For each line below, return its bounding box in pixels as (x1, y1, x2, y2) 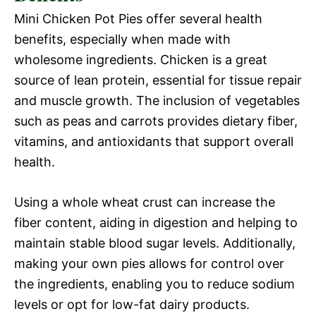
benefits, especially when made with (14, 32, 231, 47)
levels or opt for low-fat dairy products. (14, 297, 250, 312)
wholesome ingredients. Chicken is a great (14, 52, 267, 68)
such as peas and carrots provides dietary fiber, (14, 114, 298, 129)
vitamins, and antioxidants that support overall (14, 134, 293, 150)
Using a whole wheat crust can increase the (14, 195, 275, 210)
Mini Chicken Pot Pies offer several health (14, 11, 262, 27)
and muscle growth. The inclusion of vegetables (14, 93, 300, 109)
